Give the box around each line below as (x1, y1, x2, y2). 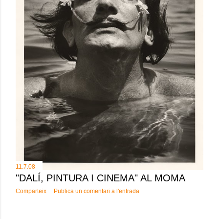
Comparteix (16, 187, 46, 195)
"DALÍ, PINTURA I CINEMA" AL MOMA (16, 172, 185, 183)
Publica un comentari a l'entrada (54, 187, 139, 195)
